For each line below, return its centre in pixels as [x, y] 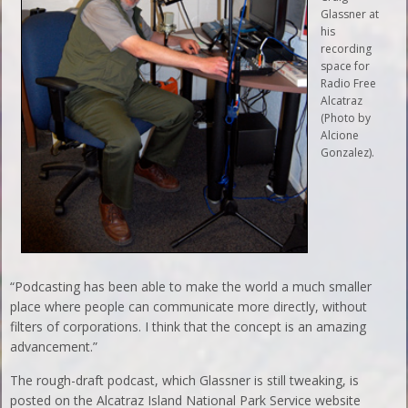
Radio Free [349, 83]
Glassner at [350, 14]
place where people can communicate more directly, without [189, 306]
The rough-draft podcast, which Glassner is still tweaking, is [185, 380]
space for [346, 66]
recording [347, 48]
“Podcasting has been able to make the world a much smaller [191, 286]
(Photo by [346, 117]
